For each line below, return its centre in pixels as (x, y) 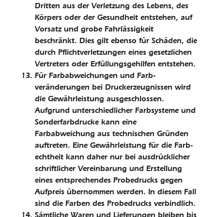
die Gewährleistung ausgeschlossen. (100, 99)
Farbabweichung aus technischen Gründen (112, 133)
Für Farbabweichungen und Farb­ (95, 75)
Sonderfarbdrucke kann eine (86, 122)
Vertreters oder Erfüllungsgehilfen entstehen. (115, 64)
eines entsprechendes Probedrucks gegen (109, 180)
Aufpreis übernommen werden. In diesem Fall (116, 192)
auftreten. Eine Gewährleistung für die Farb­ (114, 145)
